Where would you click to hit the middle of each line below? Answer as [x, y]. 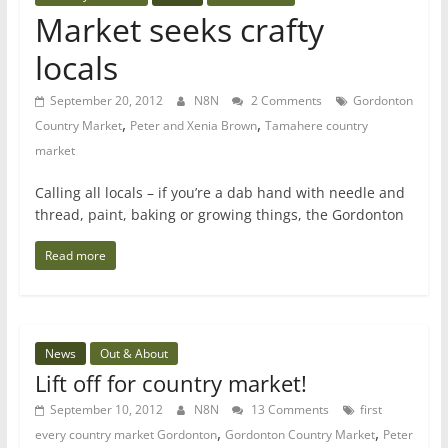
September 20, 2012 [106, 100]
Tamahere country [316, 125]
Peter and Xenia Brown [193, 125]
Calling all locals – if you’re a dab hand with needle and [219, 192]
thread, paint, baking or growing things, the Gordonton [219, 214]
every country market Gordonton [125, 434]
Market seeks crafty [179, 29]
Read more [75, 255]
